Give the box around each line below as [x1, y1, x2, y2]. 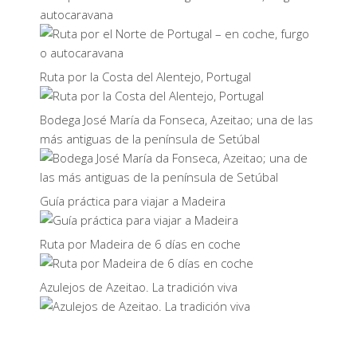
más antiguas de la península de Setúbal [40, 131, 260, 147]
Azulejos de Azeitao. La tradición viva [40, 279, 237, 295]
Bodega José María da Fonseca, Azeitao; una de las [40, 112, 313, 127]
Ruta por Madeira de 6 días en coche [40, 236, 241, 252]
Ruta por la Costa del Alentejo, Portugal [40, 69, 251, 84]
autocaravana [40, 6, 113, 22]
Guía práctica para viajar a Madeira [40, 193, 226, 209]
